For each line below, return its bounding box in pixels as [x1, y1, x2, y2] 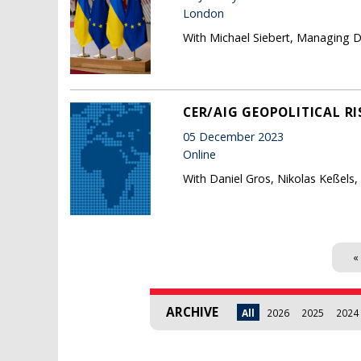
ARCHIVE [165, 303, 218, 321]
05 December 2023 [183, 129, 284, 145]
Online [183, 147, 216, 163]
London [183, 6, 224, 22]
